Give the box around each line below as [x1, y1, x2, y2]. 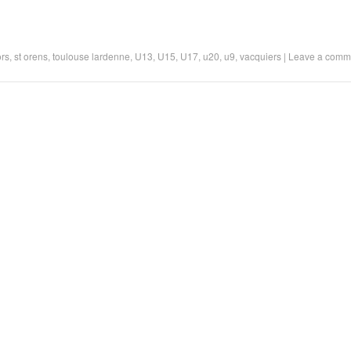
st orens [13, 49, 48, 63]
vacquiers [239, 49, 281, 63]
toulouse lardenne [52, 49, 130, 63]
